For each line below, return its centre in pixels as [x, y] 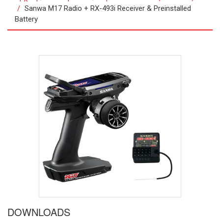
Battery [26, 19]
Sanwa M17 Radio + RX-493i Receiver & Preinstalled [108, 8]
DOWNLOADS [39, 212]
